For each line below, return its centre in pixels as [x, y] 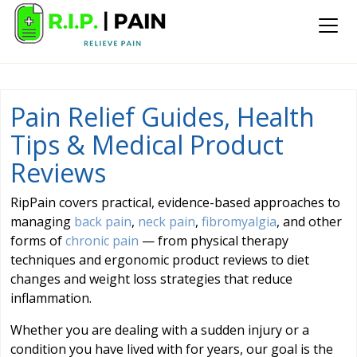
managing [42, 222]
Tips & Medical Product [147, 145]
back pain [103, 222]
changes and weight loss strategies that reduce [151, 279]
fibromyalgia [239, 222]
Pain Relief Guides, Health [163, 117]
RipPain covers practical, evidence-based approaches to [175, 202]
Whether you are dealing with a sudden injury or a [160, 330]
